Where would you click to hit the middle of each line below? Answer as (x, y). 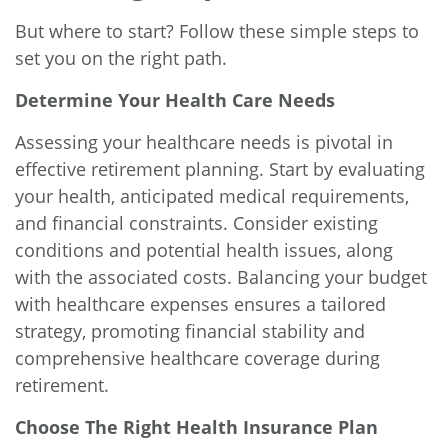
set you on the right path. (123, 58)
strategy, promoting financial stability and (190, 331)
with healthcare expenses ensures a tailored (200, 304)
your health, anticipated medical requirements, (212, 196)
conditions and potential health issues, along (204, 250)
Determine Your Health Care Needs (175, 100)
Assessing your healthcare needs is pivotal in (204, 142)
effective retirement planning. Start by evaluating (220, 169)
